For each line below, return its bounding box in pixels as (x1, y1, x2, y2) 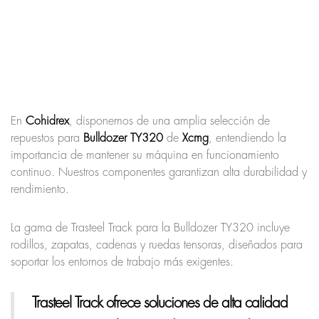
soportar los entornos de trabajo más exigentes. (11, 256, 234, 268)
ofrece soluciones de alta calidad (103, 295, 288, 310)
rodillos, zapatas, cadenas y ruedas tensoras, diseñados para (11, 239, 303, 251)
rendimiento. (11, 183, 69, 195)
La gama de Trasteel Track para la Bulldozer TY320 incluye (11, 221, 290, 234)
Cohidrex (26, 115, 69, 127)
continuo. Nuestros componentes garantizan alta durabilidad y (11, 166, 307, 178)
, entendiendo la (209, 132, 286, 144)
